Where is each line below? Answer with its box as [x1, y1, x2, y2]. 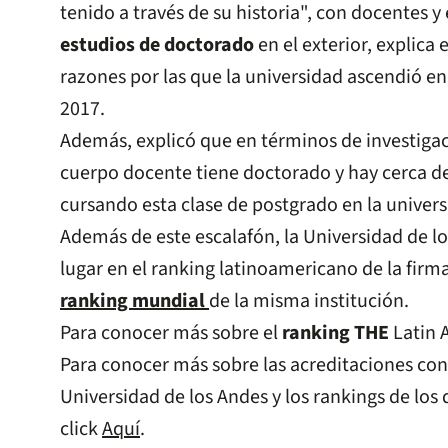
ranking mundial [60, 287, 209, 316]
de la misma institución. [209, 287, 409, 316]
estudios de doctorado [60, 31, 254, 60]
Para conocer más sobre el [60, 319, 282, 348]
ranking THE [282, 319, 389, 348]
